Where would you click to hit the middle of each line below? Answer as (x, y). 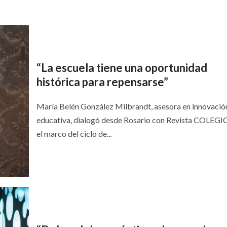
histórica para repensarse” (102, 82)
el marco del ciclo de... (74, 134)
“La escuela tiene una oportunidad (122, 68)
